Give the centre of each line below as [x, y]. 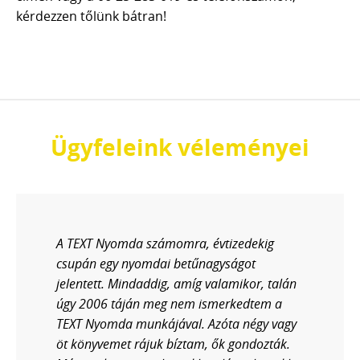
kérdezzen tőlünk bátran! [91, 16]
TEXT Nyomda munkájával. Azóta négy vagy [176, 324]
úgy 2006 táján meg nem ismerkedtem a [169, 304]
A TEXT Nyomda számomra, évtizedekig [165, 243]
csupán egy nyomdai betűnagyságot [156, 264]
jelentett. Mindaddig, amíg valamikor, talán [176, 284]
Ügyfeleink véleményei [180, 147]
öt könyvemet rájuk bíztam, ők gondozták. [173, 344]
